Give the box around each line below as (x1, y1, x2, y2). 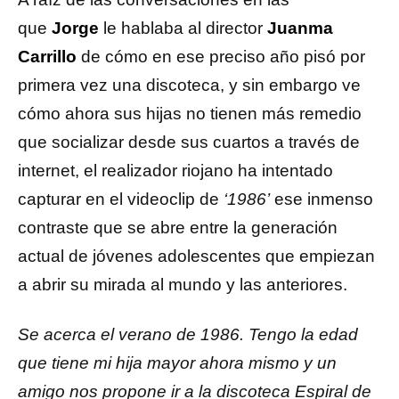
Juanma (267, 19, 333, 37)
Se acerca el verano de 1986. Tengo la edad (18, 325, 358, 344)
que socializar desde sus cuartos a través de (18, 133, 360, 151)
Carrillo (18, 47, 77, 66)
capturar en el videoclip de (18, 190, 224, 208)
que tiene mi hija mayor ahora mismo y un (18, 354, 337, 372)
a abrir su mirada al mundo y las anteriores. (18, 275, 347, 294)
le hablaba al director (103, 19, 267, 37)
